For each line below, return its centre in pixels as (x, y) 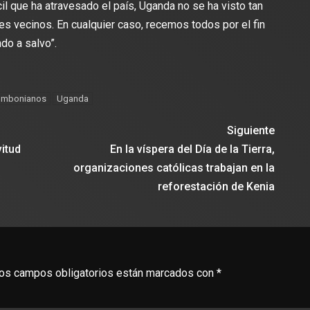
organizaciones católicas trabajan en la (174, 168)
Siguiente (251, 131)
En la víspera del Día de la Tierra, (193, 149)
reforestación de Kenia (217, 187)
